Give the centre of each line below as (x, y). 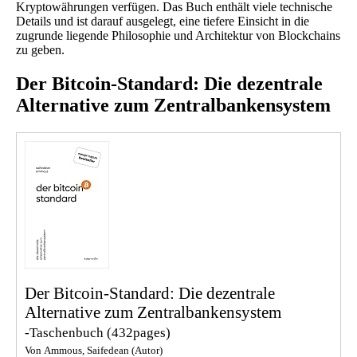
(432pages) (137, 333)
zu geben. (40, 50)
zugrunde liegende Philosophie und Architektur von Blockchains (178, 36)
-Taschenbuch (64, 333)
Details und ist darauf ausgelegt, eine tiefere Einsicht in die (163, 22)
